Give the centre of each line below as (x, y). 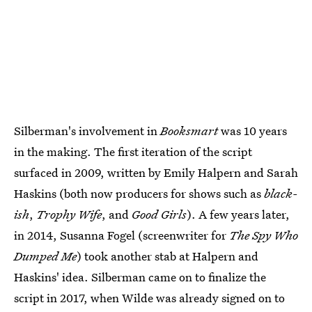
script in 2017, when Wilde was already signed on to (149, 297)
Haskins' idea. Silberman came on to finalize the (140, 276)
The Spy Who (264, 235)
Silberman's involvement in (87, 130)
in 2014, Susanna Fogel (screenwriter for (122, 235)
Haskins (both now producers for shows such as (139, 193)
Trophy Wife (69, 214)
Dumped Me (45, 256)
